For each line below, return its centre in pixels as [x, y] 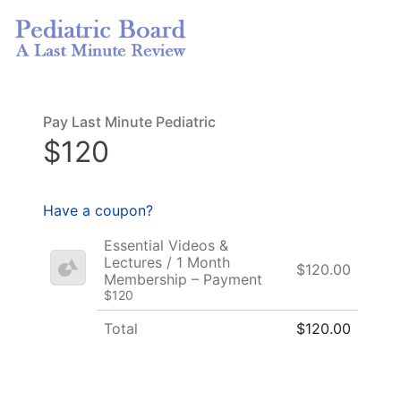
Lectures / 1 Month [167, 262]
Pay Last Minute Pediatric [129, 122]
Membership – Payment [183, 279]
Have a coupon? [98, 210]
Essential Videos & [166, 245]
